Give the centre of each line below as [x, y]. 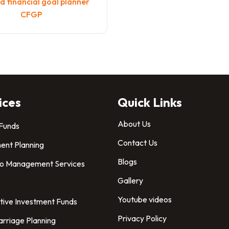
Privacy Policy [142, 218]
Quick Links [150, 102]
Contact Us [138, 143]
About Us [134, 124]
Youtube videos [145, 199]
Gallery [130, 180]
